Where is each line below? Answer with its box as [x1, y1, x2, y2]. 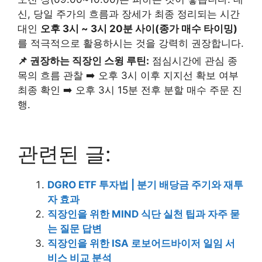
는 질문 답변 [47, 222, 102, 235]
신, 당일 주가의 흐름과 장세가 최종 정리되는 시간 [18, 8, 240, 20]
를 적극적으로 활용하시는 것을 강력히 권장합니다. [18, 37, 244, 49]
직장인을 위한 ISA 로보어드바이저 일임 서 [47, 237, 235, 249]
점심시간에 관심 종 [149, 54, 237, 67]
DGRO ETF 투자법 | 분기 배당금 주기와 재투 [47, 178, 243, 191]
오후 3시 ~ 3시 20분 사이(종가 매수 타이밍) [40, 22, 237, 35]
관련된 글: [18, 141, 111, 166]
